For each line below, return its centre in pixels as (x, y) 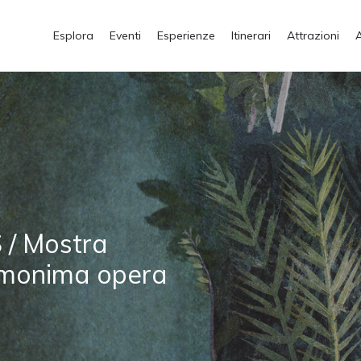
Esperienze (186, 35)
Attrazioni (313, 35)
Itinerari (251, 35)
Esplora (73, 35)
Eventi (125, 35)
